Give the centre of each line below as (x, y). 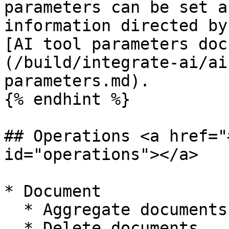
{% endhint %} (67, 99)
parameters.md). (77, 81)
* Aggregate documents (14, 210)
